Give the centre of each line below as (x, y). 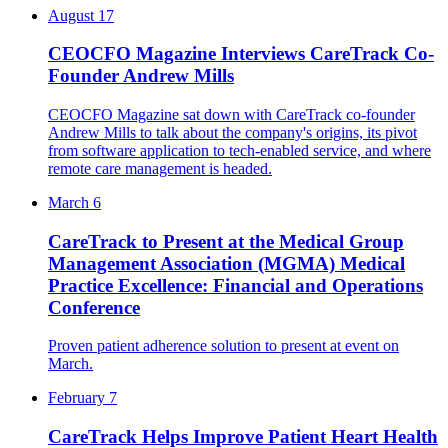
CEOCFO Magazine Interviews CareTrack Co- (241, 54)
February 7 (82, 398)
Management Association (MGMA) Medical (226, 263)
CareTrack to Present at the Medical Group (226, 241)
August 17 (81, 15)
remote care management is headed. (160, 168)
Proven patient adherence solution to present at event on (223, 346)
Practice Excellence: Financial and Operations (235, 285)
